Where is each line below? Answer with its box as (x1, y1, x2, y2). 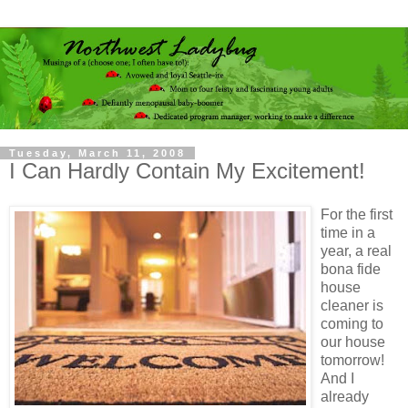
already (321, 388, 369, 404)
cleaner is (321, 297, 383, 313)
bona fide (321, 260, 381, 277)
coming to (321, 315, 383, 331)
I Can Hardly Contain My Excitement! (9, 158, 365, 183)
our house (321, 333, 385, 350)
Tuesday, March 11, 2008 (9, 148, 186, 158)
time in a (321, 224, 375, 240)
